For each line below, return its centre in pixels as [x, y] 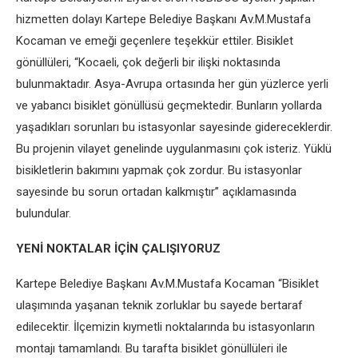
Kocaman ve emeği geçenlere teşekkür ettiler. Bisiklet [155, 41]
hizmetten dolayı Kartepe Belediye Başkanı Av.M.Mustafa [163, 19]
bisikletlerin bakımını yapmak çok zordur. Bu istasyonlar [159, 170]
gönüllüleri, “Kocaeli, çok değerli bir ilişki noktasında [148, 62]
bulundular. [47, 213]
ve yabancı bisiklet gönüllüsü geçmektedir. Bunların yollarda [169, 105]
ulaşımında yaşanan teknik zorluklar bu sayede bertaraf [159, 305]
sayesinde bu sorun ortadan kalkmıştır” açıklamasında [156, 192]
